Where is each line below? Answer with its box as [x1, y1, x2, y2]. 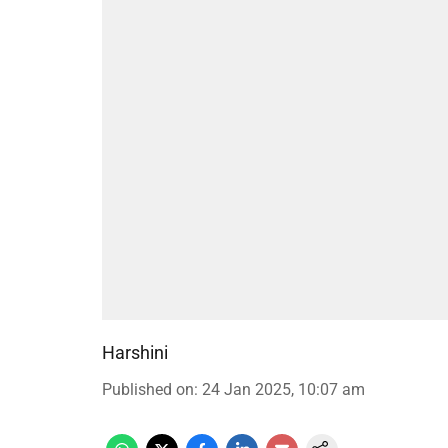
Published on [102, 380, 194, 399]
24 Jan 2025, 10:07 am [202, 380, 365, 399]
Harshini [102, 342, 168, 363]
